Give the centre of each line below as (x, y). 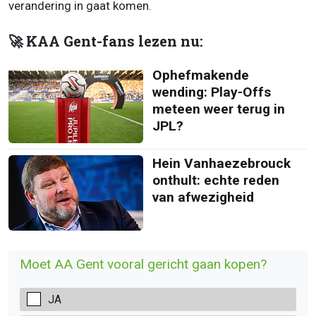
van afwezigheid (203, 197)
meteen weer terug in (218, 109)
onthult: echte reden (215, 180)
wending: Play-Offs (211, 92)
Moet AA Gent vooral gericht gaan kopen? (143, 264)
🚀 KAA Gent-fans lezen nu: (106, 42)
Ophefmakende (200, 75)
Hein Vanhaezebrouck (221, 163)
